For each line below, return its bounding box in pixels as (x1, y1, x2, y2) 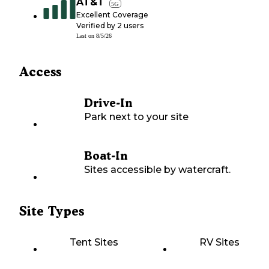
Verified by (76, 21, 117, 31)
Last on (76, 32, 96, 40)
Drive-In (84, 96, 132, 110)
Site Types (19, 204, 84, 219)
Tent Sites (70, 237, 118, 249)
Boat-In (84, 149, 127, 163)
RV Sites (199, 237, 240, 249)
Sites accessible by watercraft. (84, 164, 231, 176)
